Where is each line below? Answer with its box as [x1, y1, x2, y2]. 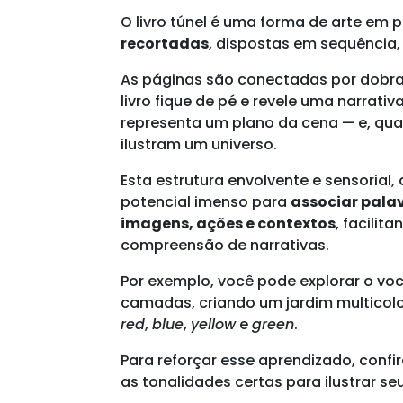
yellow [191, 313, 237, 335]
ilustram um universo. [121, 133, 278, 155]
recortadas [121, 32, 210, 54]
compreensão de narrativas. [121, 234, 330, 255]
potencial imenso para [121, 191, 291, 212]
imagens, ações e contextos [121, 212, 336, 234]
